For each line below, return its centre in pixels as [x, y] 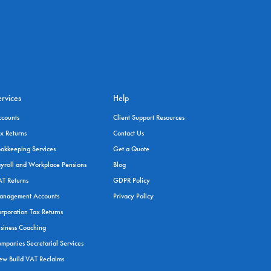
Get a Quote [131, 149]
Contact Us [128, 133]
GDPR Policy [131, 180]
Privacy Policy [133, 196]
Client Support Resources [149, 117]
